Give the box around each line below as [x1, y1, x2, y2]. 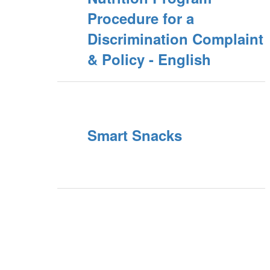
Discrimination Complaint [87, 28, 263, 49]
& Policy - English [87, 49, 211, 69]
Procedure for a [87, 8, 194, 28]
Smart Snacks [87, 125, 182, 145]
